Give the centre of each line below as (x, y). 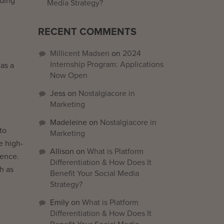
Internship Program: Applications (107, 64)
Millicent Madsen (80, 53)
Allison (62, 151)
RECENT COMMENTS (87, 32)
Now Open (69, 75)
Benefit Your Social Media (94, 173)
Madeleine (68, 122)
